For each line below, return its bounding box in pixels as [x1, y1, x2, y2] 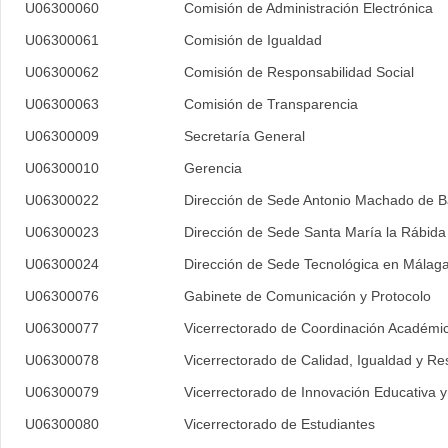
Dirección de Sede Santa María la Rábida [184, 224, 446, 240]
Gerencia [184, 160, 242, 176]
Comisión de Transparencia [184, 96, 358, 112]
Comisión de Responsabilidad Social [184, 64, 414, 80]
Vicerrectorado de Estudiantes [184, 416, 379, 432]
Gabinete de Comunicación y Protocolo [184, 288, 431, 304]
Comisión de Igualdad [184, 32, 322, 48]
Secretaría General [184, 128, 305, 144]
